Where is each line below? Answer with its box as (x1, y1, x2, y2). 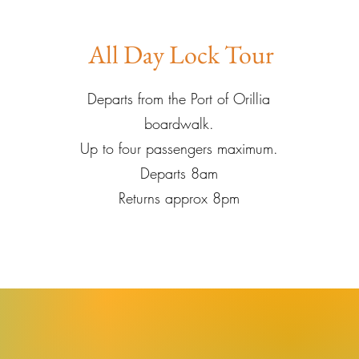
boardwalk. (143, 114, 214, 133)
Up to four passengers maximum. (79, 139, 278, 158)
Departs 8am (139, 163, 218, 183)
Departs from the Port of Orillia (87, 89, 271, 108)
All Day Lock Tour (87, 38, 274, 71)
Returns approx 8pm (118, 188, 240, 208)
